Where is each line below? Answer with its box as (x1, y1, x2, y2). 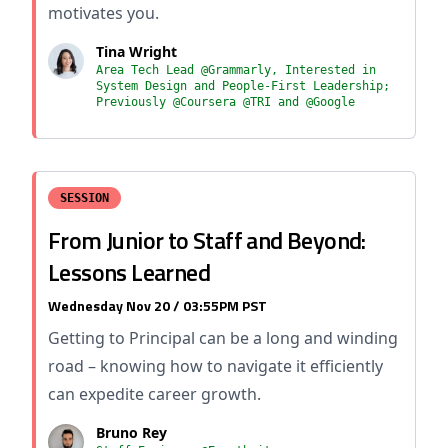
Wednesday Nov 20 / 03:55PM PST (48, 295, 267, 316)
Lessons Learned (48, 254, 210, 290)
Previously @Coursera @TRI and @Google (96, 95, 355, 109)
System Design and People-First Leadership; (96, 79, 390, 93)
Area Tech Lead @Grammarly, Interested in (96, 63, 376, 77)
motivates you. (48, 2, 159, 24)
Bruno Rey (96, 423, 167, 442)
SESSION (60, 191, 109, 205)
